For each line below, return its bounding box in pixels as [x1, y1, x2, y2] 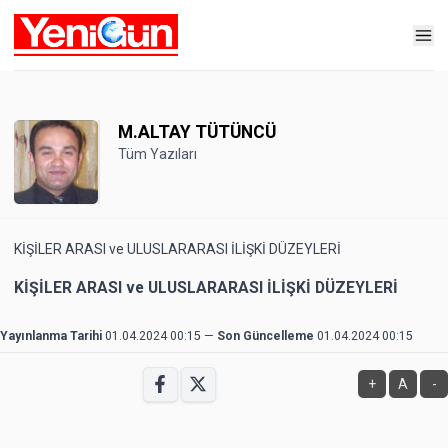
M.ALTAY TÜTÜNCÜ [117, 122, 276, 142]
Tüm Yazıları [117, 146, 197, 162]
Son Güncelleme [217, 328, 314, 343]
